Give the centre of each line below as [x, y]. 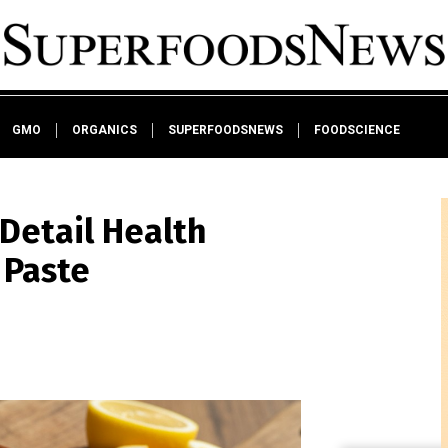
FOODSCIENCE [356, 130]
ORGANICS [104, 130]
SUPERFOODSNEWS [225, 130]
